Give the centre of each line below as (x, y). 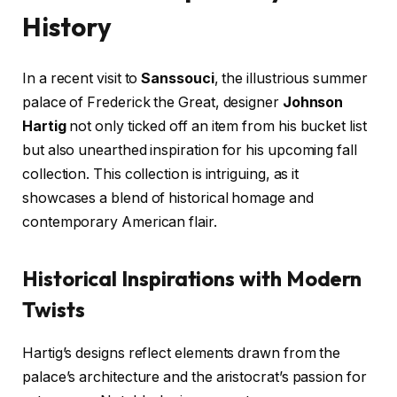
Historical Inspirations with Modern (192, 278)
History (67, 27)
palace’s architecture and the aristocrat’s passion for (195, 377)
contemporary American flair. (120, 222)
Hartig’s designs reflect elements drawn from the (182, 353)
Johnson (313, 103)
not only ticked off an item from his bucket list (216, 127)
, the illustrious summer (291, 79)
